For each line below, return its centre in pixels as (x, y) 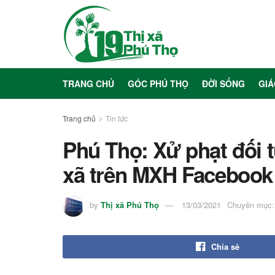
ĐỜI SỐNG (223, 83)
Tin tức (117, 118)
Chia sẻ (225, 246)
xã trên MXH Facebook (168, 174)
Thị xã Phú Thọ (130, 204)
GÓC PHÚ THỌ (158, 83)
